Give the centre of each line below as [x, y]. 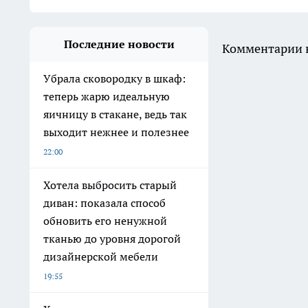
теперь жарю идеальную [107, 97]
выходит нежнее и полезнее [116, 132]
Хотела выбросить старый [110, 185]
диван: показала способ [104, 203]
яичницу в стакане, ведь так [115, 114]
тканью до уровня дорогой [112, 239]
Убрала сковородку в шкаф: [114, 79]
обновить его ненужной [105, 221]
